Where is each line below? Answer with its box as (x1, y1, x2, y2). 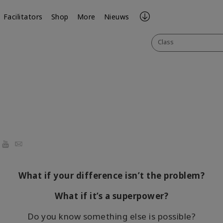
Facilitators (3, 12, 43, 21)
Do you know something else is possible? (27, 211, 196, 222)
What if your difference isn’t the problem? (18, 170, 205, 181)
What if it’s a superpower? (55, 190, 168, 202)
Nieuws (104, 12, 129, 21)
